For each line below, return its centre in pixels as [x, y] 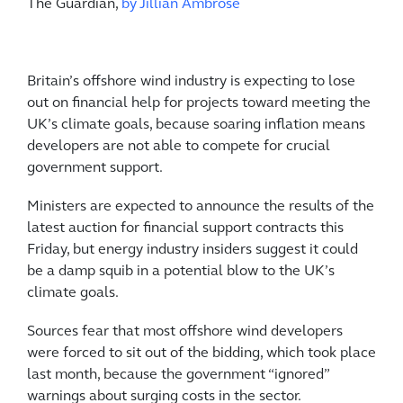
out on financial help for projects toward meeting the [199, 104]
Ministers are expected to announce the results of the [201, 207]
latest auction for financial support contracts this [185, 229]
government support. [95, 169]
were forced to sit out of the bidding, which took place [201, 354]
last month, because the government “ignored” [178, 376]
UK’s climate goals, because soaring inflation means [196, 125]
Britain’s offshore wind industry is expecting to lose [191, 82]
